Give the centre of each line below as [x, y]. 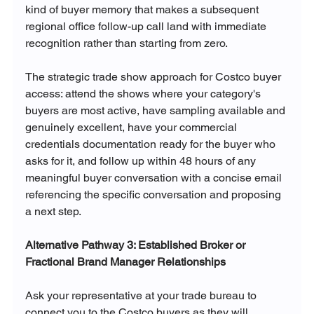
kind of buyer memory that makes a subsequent [143, 10]
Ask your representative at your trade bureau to [142, 296]
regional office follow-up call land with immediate [147, 27]
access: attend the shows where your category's [144, 94]
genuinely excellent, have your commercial [132, 128]
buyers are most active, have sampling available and [156, 111]
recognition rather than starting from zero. [126, 43]
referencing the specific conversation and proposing [154, 195]
